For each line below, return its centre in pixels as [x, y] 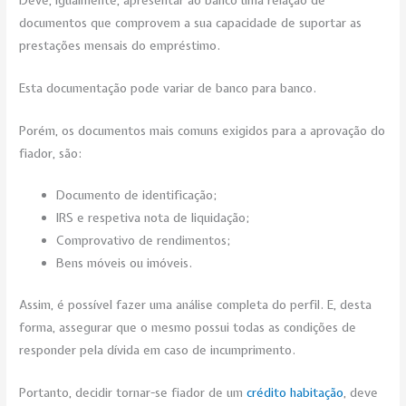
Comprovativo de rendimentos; [144, 241]
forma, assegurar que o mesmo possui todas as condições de [188, 327]
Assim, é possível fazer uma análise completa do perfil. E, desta [196, 304]
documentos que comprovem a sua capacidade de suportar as [191, 22]
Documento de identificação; [137, 195]
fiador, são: [51, 153]
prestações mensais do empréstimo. [120, 45]
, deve [361, 392]
